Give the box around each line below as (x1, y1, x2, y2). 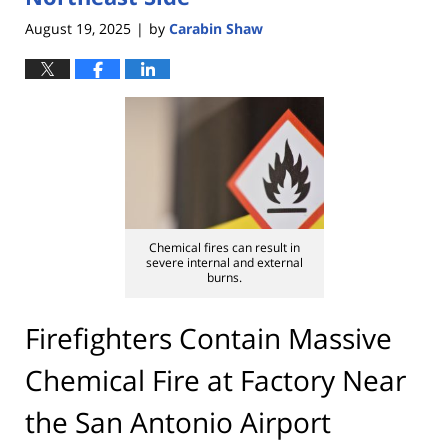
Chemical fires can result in (148, 239, 300, 257)
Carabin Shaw (169, 18, 263, 38)
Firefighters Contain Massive (25, 318, 392, 357)
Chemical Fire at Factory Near (25, 360, 406, 399)
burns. (206, 269, 242, 287)
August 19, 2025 (25, 18, 131, 38)
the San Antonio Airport (25, 402, 331, 441)
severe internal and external (145, 254, 303, 272)
